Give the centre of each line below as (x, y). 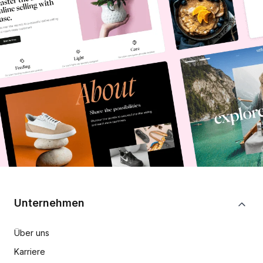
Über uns (32, 233)
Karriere (30, 252)
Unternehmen (49, 203)
